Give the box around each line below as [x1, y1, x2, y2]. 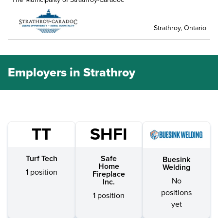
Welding [163, 162, 191, 172]
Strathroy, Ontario [154, 23, 206, 32]
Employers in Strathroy [8, 65, 135, 80]
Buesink [163, 154, 191, 164]
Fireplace [92, 169, 126, 179]
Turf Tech [25, 153, 57, 163]
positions [161, 187, 192, 198]
